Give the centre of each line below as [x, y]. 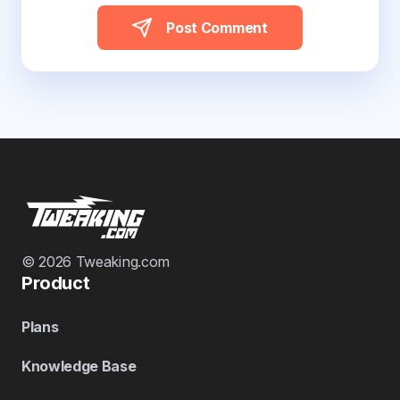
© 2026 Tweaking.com [96, 262]
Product [56, 283]
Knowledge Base [79, 366]
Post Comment [217, 28]
